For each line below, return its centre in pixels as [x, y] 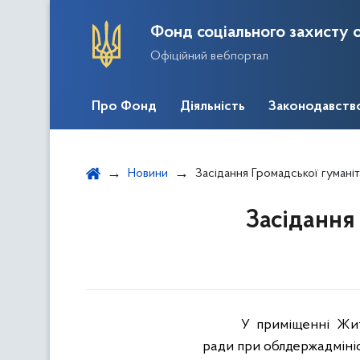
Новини [148, 174]
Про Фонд [124, 107]
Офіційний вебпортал [209, 56]
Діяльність [213, 107]
